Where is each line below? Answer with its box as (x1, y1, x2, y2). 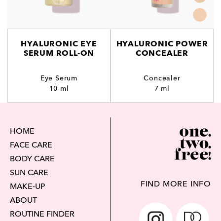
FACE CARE (10, 138, 52, 151)
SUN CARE (10, 166, 48, 179)
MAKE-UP (10, 180, 45, 193)
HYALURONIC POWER (116, 37, 208, 51)
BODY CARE (10, 152, 55, 165)
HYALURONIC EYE (21, 37, 97, 51)
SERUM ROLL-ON (23, 46, 95, 60)
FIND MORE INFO (140, 177, 211, 190)
